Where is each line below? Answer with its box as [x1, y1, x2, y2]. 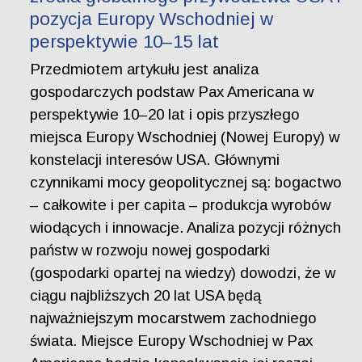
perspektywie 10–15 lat [30, 32, 220, 53]
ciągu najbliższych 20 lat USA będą [30, 287, 262, 305]
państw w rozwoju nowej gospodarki [30, 242, 271, 259]
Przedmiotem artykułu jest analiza [30, 61, 259, 78]
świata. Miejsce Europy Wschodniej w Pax [30, 332, 314, 350]
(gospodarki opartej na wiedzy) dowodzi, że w [30, 264, 336, 282]
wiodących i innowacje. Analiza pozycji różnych [30, 219, 342, 237]
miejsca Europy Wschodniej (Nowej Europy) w [30, 128, 340, 146]
